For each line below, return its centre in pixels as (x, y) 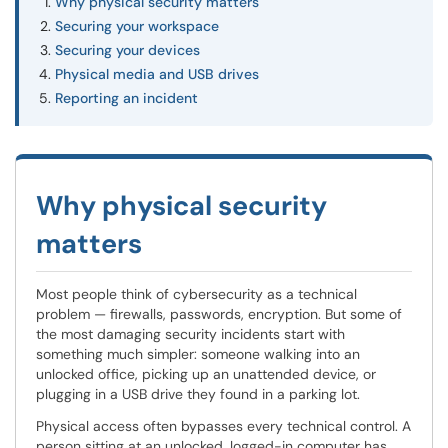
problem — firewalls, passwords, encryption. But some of (219, 314)
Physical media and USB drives (157, 74)
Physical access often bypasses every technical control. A (223, 426)
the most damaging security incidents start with (190, 334)
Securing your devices (127, 50)
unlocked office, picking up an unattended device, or (206, 374)
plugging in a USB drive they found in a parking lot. (198, 394)
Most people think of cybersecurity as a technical (196, 294)
